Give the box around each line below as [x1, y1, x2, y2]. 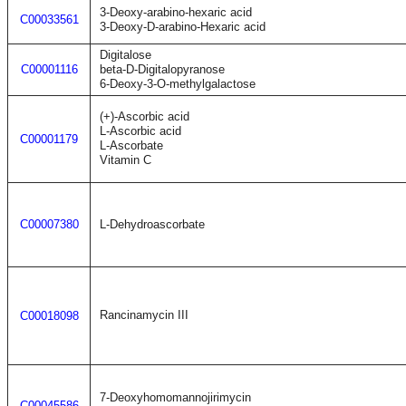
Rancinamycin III [100, 308, 188, 322]
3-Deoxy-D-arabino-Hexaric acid [100, 20, 266, 34]
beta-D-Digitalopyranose [100, 63, 225, 76]
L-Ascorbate [100, 139, 163, 152]
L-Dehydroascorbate [100, 217, 205, 231]
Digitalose [100, 48, 151, 62]
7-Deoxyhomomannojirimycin [100, 391, 251, 404]
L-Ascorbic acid [100, 124, 181, 138]
